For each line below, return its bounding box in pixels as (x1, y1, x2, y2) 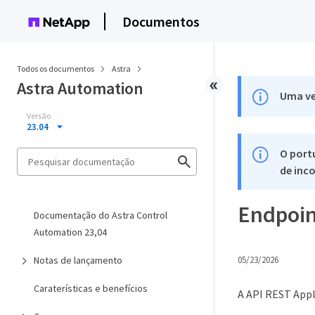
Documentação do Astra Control (34, 209, 167, 221)
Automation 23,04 (34, 226, 107, 238)
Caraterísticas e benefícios (34, 282, 148, 295)
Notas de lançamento (34, 254, 122, 266)
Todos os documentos (17, 63, 94, 74)
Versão (27, 110, 51, 121)
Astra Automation (17, 77, 143, 99)
